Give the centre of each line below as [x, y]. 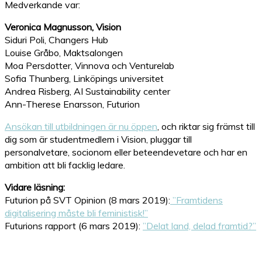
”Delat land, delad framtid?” [199, 225]
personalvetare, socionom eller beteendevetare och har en [126, 152]
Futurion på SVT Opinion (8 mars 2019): [87, 200]
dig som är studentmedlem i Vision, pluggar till [98, 139]
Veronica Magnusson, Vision [63, 27]
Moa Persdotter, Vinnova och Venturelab [89, 65]
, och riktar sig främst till [206, 126]
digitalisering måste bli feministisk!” [76, 213]
